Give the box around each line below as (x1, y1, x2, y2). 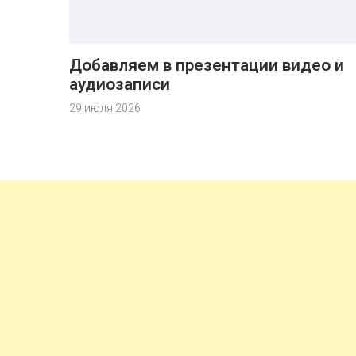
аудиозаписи (69, 75, 170, 94)
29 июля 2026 (69, 102, 141, 114)
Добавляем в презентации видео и (69, 56, 344, 75)
